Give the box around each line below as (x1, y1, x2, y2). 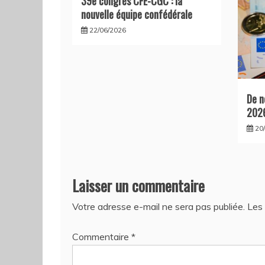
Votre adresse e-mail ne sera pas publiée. (72, 201, 245, 213)
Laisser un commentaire (72, 174, 205, 198)
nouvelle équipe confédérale (81, 7, 192, 22)
